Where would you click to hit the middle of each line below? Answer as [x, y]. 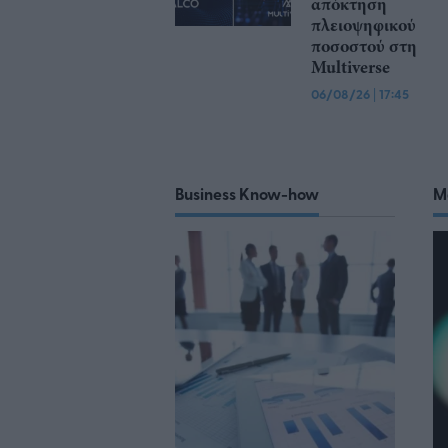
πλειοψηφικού [363, 25]
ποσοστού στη [364, 46]
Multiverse [350, 67]
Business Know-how [247, 194]
